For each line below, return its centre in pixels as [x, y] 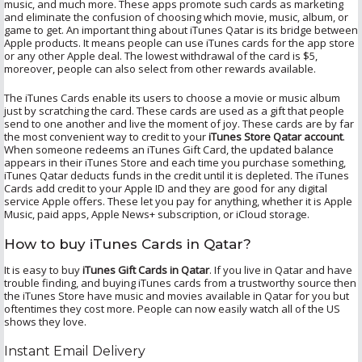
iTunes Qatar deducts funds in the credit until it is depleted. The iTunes [177, 175]
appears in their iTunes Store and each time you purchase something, [175, 162]
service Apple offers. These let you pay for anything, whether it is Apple [178, 201]
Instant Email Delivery [75, 351]
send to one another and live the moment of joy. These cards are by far [179, 123]
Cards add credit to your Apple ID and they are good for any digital [166, 188]
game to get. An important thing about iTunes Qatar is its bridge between [181, 29]
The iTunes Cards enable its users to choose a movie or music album [172, 97]
